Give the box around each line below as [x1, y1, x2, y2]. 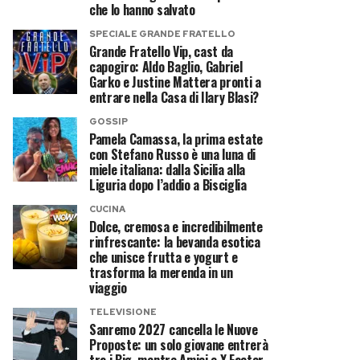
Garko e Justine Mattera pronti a [89, 72, 261, 92]
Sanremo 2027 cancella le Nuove [89, 320, 258, 339]
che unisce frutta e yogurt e [89, 247, 239, 267]
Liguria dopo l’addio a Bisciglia [89, 175, 247, 194]
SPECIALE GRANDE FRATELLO [89, 28, 235, 39]
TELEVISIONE [89, 306, 157, 317]
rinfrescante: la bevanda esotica [89, 232, 260, 252]
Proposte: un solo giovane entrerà [89, 335, 268, 354]
